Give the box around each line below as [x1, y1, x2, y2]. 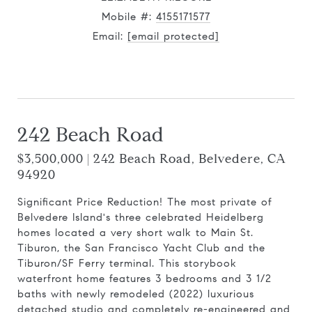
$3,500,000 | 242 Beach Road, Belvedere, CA [17, 151, 286, 166]
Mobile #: [102, 10, 156, 23]
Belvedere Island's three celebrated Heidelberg [17, 211, 264, 224]
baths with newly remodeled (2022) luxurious [17, 288, 254, 300]
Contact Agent [115, 75, 197, 88]
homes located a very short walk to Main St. [17, 226, 253, 239]
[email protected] [127, 30, 219, 42]
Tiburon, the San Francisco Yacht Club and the [17, 242, 265, 254]
